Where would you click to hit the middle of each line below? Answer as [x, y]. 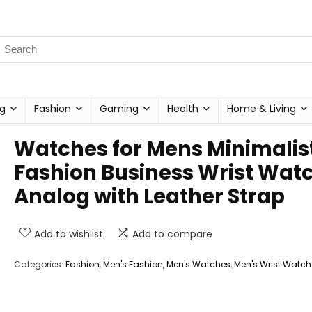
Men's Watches [198, 264]
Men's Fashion [133, 264]
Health [183, 109]
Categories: [40, 264]
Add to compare [172, 234]
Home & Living [262, 109]
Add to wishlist [69, 234]
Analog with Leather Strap [149, 196]
